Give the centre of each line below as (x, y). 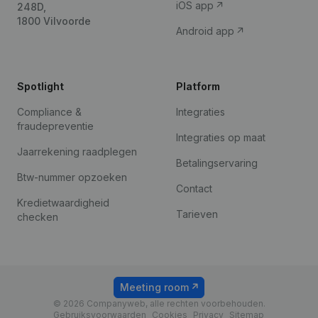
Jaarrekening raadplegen (77, 152)
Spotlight (40, 86)
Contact (194, 188)
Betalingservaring (217, 163)
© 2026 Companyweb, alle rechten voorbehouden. (159, 303)
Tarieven (197, 214)
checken (38, 217)
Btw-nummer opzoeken (72, 177)
